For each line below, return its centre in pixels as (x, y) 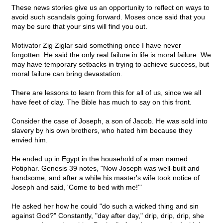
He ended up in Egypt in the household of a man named (100, 159)
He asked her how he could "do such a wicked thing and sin (105, 206)
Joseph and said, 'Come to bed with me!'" (77, 187)
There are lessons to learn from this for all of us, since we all (106, 93)
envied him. (30, 140)
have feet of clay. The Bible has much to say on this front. (102, 102)
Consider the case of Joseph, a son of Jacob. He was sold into (110, 121)
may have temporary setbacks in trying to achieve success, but (110, 64)
